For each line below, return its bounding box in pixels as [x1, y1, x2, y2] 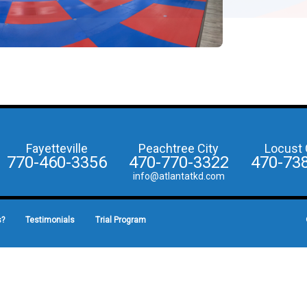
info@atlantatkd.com [132, 171, 225, 182]
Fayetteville [25, 141, 88, 156]
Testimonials [25, 215, 75, 225]
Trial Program [95, 215, 146, 225]
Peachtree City [138, 141, 219, 156]
